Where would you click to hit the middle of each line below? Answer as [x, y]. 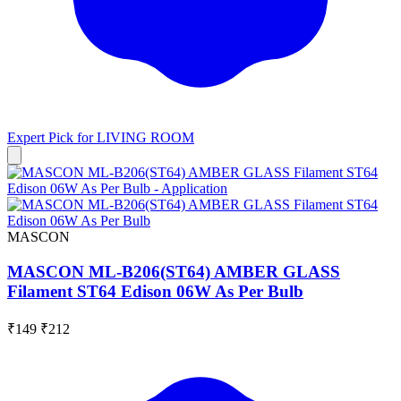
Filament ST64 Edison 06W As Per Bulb [155, 291]
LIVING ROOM [145, 138]
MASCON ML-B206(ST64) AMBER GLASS [174, 271]
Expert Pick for [52, 138]
